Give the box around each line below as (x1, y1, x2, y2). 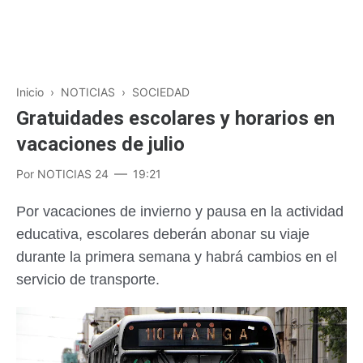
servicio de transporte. (16, 271, 160, 288)
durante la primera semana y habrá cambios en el (16, 249, 337, 265)
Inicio (16, 85, 44, 99)
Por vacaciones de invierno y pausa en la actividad (16, 203, 344, 220)
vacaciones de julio (16, 133, 185, 156)
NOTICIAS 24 (37, 167, 109, 181)
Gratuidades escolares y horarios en (16, 107, 335, 130)
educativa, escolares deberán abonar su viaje (16, 226, 310, 242)
